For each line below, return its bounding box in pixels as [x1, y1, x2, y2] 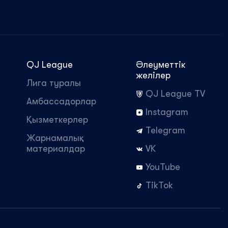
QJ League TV [146, 89, 205, 99]
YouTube [146, 162, 180, 172]
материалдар [26, 144, 85, 154]
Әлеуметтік [136, 60, 186, 70]
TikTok [146, 180, 173, 190]
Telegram [146, 125, 185, 135]
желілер [136, 70, 170, 80]
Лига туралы [26, 78, 81, 88]
